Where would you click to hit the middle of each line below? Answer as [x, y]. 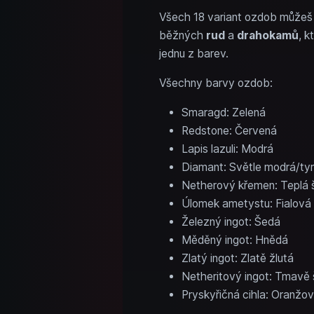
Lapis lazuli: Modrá [227, 149]
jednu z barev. [193, 53]
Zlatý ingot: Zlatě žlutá [237, 258]
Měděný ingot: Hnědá [234, 240]
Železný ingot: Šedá [231, 221]
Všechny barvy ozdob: [216, 83]
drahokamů [267, 35]
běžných [182, 35]
